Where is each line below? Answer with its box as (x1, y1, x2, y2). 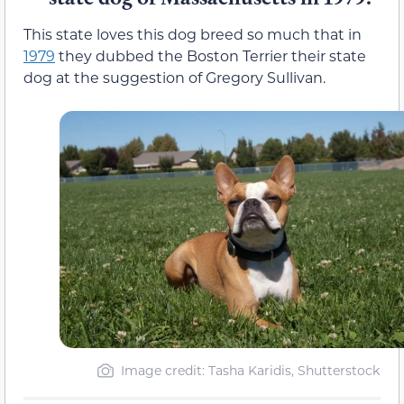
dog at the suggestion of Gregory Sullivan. (23, 67, 326, 87)
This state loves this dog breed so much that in (23, 23, 362, 43)
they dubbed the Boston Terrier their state (55, 45, 366, 65)
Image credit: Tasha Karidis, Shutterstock (121, 361, 380, 379)
